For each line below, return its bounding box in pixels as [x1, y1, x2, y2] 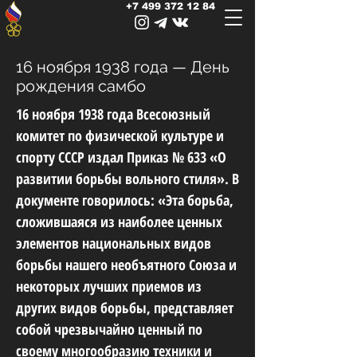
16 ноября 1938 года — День [16, 57, 229, 76]
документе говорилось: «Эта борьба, [16, 190, 233, 210]
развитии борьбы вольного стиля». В [16, 169, 239, 188]
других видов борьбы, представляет [16, 298, 233, 317]
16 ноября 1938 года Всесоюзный [16, 104, 210, 124]
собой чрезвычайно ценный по [16, 320, 202, 339]
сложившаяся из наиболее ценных [16, 212, 222, 231]
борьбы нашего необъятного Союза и [16, 255, 237, 274]
